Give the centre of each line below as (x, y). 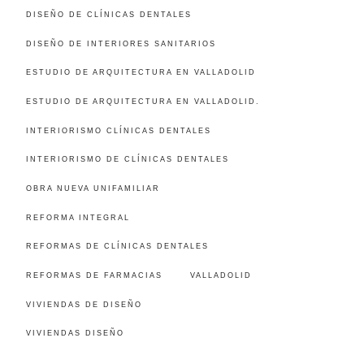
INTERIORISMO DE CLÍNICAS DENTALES (127, 160)
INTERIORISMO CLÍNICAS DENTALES (118, 130)
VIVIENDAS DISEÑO (75, 334)
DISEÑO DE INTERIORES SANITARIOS (121, 43)
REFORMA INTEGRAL (78, 217)
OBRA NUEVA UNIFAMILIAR (93, 188)
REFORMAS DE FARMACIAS (94, 275)
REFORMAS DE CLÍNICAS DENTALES (117, 247)
